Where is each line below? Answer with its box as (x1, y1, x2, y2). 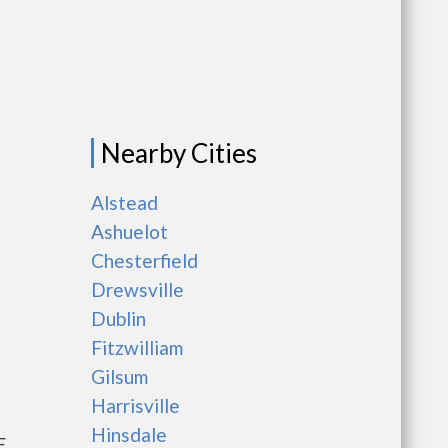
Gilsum (91, 365, 148, 388)
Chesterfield (91, 249, 198, 272)
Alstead (91, 191, 158, 214)
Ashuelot (91, 220, 168, 243)
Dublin (91, 307, 146, 330)
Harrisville (91, 394, 180, 417)
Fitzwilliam (91, 336, 183, 359)
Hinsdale (91, 423, 167, 446)
